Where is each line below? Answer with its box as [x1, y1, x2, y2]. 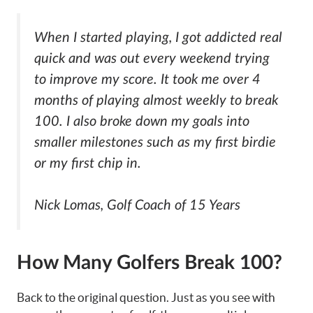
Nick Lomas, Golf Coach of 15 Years [34, 198, 240, 213]
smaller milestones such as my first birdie [34, 135, 276, 150]
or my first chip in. [34, 156, 141, 170]
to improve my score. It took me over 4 [34, 72, 261, 87]
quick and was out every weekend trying [34, 51, 270, 66]
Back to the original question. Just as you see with [17, 290, 275, 304]
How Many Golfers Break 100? [17, 252, 282, 272]
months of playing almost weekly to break [34, 93, 278, 108]
